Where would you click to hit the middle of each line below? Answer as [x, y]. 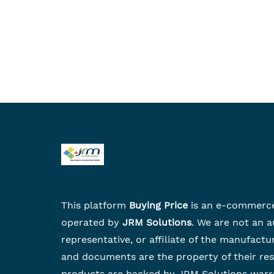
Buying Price [158, 205]
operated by [92, 222]
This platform [95, 205]
